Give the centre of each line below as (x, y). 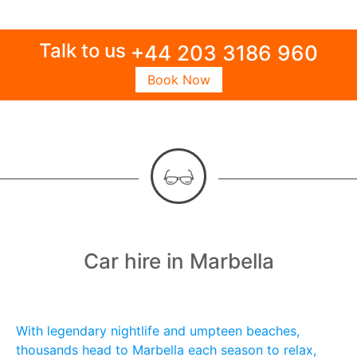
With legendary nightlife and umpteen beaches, (158, 331)
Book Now (178, 80)
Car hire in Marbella (178, 261)
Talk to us (85, 51)
